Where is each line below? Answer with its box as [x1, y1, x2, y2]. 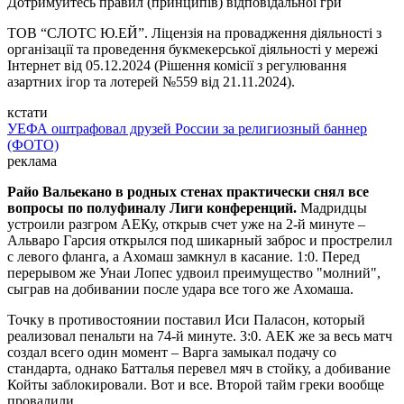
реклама [7, 153, 57, 170]
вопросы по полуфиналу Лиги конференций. [7, 200, 297, 216]
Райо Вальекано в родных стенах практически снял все [7, 184, 369, 200]
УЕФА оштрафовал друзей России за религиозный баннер [7, 121, 367, 137]
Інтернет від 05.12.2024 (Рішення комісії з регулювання [7, 58, 346, 74]
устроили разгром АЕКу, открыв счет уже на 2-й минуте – [7, 216, 365, 233]
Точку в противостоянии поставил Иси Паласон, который [7, 312, 365, 328]
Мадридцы [297, 200, 367, 216]
